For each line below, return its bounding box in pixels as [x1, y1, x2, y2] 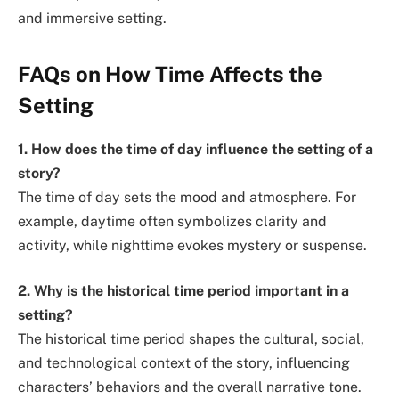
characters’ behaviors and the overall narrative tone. [18, 379, 362, 396]
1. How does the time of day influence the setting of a [18, 140, 373, 158]
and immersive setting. [18, 9, 167, 27]
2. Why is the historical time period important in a [18, 282, 349, 300]
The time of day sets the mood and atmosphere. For [18, 188, 356, 206]
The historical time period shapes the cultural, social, [18, 330, 364, 348]
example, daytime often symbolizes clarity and [18, 212, 327, 230]
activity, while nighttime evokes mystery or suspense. [18, 236, 367, 254]
